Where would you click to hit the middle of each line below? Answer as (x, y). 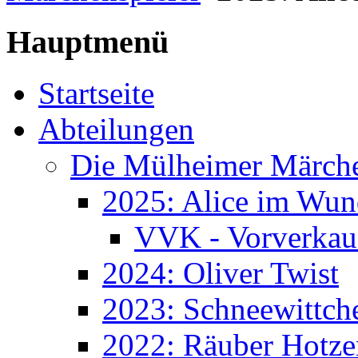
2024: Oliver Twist (221, 273)
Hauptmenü (88, 42)
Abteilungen (116, 129)
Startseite (96, 93)
